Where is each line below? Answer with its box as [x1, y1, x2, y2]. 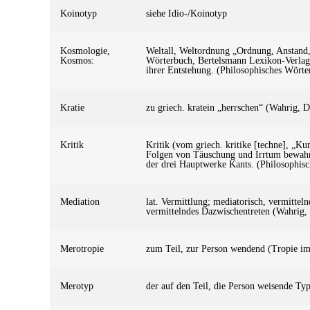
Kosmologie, [60, 45, 110, 56]
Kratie [60, 102, 84, 113]
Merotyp [60, 280, 93, 291]
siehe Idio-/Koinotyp [146, 8, 227, 19]
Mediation [60, 196, 100, 207]
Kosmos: [60, 55, 94, 66]
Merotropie [60, 243, 104, 254]
